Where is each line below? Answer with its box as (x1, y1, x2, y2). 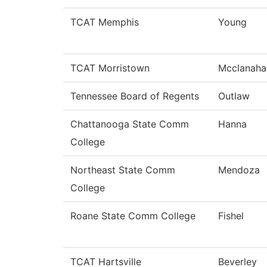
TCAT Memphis (70, 16, 139, 29)
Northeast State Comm (70, 164, 175, 176)
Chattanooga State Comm (70, 118, 189, 131)
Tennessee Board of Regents (70, 90, 199, 103)
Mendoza (218, 164, 260, 176)
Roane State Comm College (70, 210, 195, 222)
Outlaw (218, 90, 250, 103)
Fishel (218, 210, 244, 222)
